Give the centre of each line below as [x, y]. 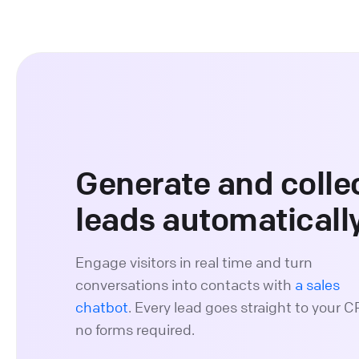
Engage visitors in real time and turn [194, 262]
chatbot [102, 307]
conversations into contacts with [186, 285]
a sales [318, 285]
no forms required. [135, 330]
